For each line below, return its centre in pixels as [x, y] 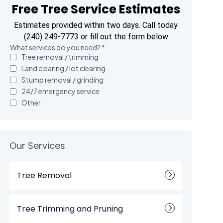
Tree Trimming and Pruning [70, 209]
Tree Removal [45, 175]
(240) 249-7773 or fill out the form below [96, 37]
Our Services [38, 146]
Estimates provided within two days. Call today [96, 25]
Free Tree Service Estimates [96, 9]
